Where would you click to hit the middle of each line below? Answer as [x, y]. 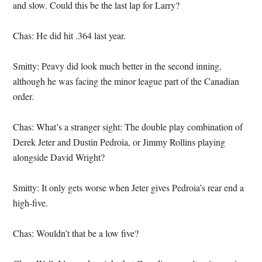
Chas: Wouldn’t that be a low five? [76, 233]
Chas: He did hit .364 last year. [70, 35]
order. [24, 96]
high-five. [31, 203]
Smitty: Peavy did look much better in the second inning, [118, 66]
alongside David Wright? [59, 157]
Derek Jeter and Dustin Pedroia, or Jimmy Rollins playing [119, 142]
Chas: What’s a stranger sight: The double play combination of [128, 127]
